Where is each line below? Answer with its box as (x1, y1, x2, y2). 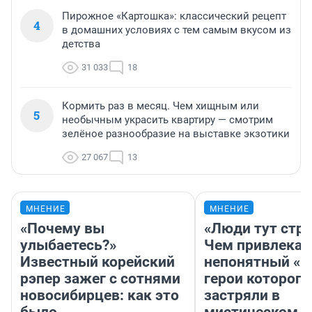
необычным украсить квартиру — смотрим (62, 114, 273, 127)
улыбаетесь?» (20, 237, 116, 254)
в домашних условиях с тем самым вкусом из (62, 24, 291, 37)
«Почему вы (20, 220, 104, 237)
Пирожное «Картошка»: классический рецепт (62, 10, 286, 23)
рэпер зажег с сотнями (20, 270, 180, 288)
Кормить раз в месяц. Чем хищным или (62, 100, 259, 113)
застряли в (204, 287, 280, 304)
